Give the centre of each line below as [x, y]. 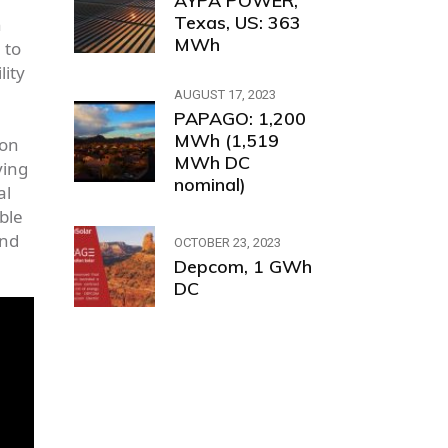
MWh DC [211, 162]
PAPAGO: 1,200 [239, 118]
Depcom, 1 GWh [242, 266]
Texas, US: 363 [237, 22]
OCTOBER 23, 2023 [227, 242]
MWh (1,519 [226, 140]
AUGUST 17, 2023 [224, 94]
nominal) [209, 184]
